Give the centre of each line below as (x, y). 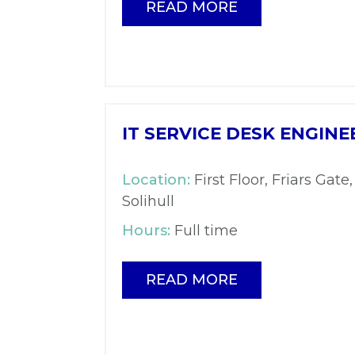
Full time (204, 231)
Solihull (148, 202)
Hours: (146, 231)
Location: (156, 180)
